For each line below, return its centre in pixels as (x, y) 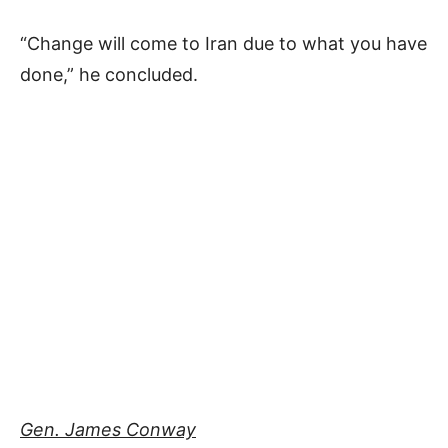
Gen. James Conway (108, 430)
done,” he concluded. (109, 75)
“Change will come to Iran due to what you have (223, 44)
